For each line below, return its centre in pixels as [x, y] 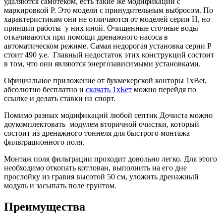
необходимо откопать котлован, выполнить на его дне [95, 168]
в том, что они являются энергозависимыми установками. [102, 64]
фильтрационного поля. [44, 142]
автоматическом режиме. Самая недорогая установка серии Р [108, 46]
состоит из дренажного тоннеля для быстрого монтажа [97, 133]
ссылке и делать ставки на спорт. [60, 99]
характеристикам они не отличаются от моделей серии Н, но [107, 19]
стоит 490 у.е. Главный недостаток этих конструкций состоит [109, 55]
